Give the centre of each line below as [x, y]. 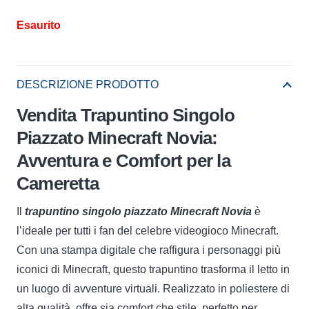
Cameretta [58, 183]
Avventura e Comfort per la [123, 160]
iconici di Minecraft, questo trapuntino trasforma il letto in [153, 269]
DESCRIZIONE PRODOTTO [88, 84]
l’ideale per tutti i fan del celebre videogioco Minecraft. [148, 230]
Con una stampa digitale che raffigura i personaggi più [149, 250]
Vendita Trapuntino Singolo [126, 115]
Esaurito [39, 25]
